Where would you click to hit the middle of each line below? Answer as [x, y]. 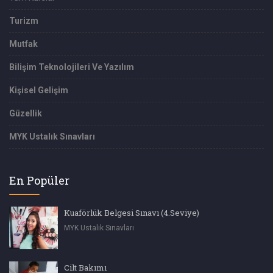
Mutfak [23, 44]
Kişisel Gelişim [39, 90]
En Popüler [39, 180]
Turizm [24, 20]
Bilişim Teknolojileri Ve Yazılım [72, 67]
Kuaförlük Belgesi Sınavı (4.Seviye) [132, 212]
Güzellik [26, 113]
